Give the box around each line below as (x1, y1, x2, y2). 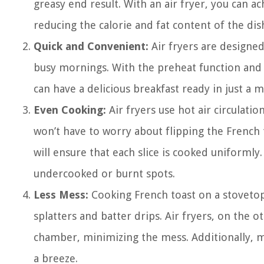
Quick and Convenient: (34, 40, 148, 52)
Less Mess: (34, 189, 88, 201)
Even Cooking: (34, 104, 106, 116)
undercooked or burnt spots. (34, 167, 175, 180)
